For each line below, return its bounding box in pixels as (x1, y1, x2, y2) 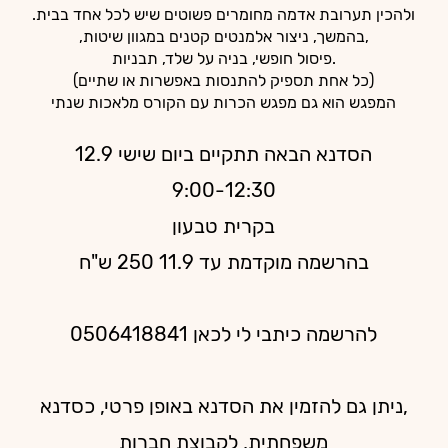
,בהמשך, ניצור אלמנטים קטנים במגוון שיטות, (78, 27, 369, 46)
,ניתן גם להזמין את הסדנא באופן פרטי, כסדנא (39, 394, 408, 418)
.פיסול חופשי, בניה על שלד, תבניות (111, 49, 336, 68)
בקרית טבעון (172, 214, 275, 238)
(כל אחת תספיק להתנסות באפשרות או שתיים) (73, 71, 374, 90)
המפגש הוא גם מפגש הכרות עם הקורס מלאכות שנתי (51, 93, 396, 112)
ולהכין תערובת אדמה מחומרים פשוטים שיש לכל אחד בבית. (32, 5, 415, 24)
